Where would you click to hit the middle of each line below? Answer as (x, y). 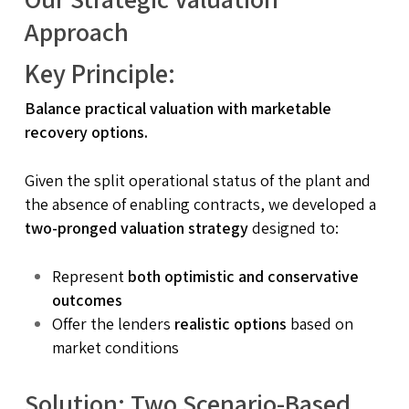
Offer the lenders (113, 323)
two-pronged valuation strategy (136, 227)
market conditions (115, 347)
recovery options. (86, 131)
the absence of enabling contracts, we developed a (200, 204)
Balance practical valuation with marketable (178, 108)
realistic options (230, 323)
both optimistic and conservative (243, 276)
